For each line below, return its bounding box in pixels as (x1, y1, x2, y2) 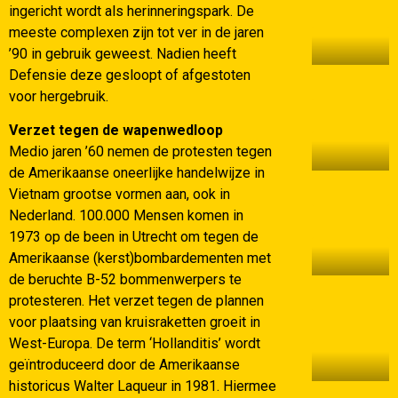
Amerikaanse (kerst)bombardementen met (9, 250, 271, 267)
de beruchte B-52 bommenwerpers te (9, 271, 242, 289)
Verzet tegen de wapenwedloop (9, 122, 223, 139)
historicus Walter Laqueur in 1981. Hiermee (9, 378, 276, 395)
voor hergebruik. (9, 88, 108, 106)
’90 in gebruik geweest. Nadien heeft (9, 45, 236, 63)
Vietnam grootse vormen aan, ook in (9, 186, 230, 203)
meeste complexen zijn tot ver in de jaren (9, 24, 264, 42)
